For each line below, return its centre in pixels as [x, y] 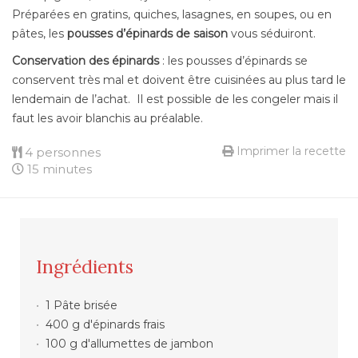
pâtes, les [40, 34]
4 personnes [63, 153]
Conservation [49, 61]
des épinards [124, 61]
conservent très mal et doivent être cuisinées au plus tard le [179, 80]
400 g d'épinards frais [105, 325]
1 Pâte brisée [81, 306]
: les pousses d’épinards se [233, 61]
